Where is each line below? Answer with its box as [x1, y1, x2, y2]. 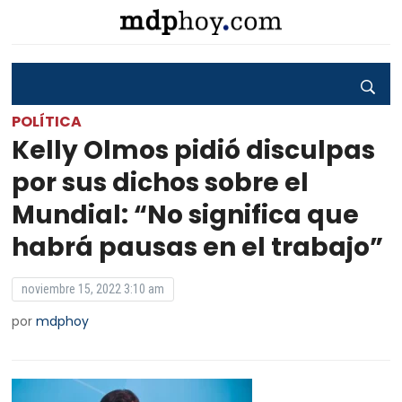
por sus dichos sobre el [12, 165, 310, 200]
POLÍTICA [12, 111, 83, 132]
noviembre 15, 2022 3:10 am [22, 282, 165, 296]
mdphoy [36, 312, 90, 330]
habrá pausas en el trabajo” [12, 230, 384, 265]
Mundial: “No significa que [12, 197, 360, 232]
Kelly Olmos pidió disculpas [12, 133, 376, 168]
